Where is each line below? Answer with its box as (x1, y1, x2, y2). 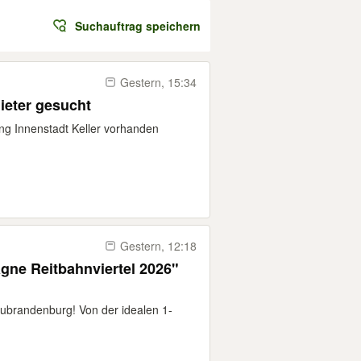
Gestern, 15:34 (120, 74, 197, 90)
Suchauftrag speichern (75, 18, 201, 34)
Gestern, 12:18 (120, 238, 197, 254)
